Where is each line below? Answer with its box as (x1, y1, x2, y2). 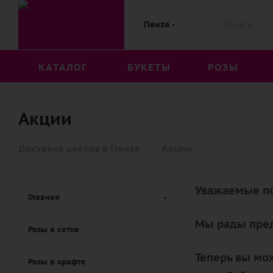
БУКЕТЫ (127, 61, 171, 73)
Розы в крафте (28, 257, 86, 267)
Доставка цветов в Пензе (18, 142, 140, 154)
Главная (28, 192, 60, 202)
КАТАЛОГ (38, 61, 88, 73)
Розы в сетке (28, 224, 79, 235)
